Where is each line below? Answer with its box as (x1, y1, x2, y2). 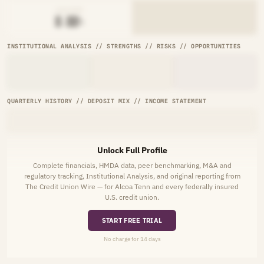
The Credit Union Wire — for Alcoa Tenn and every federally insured (25, 182, 239, 191)
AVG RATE (56, 6, 83, 13)
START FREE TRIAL (101, 216, 163, 225)
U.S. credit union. (105, 193, 159, 202)
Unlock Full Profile (97, 145, 167, 156)
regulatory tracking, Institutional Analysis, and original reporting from (24, 171, 240, 180)
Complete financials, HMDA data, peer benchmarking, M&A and (32, 161, 232, 170)
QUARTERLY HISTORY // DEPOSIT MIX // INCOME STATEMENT (7, 97, 206, 104)
